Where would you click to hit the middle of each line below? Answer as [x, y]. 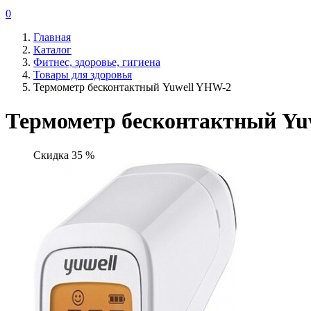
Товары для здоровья [83, 75]
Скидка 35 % [64, 155]
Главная [52, 37]
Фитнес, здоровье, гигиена [97, 62]
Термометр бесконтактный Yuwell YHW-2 [132, 87]
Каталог [52, 50]
